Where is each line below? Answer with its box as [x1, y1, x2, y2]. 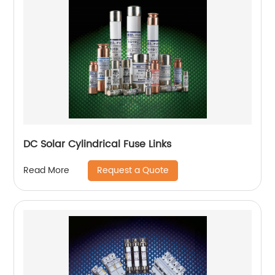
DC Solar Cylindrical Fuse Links [23, 136, 172, 152]
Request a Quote [97, 163, 169, 177]
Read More [23, 163, 70, 178]
